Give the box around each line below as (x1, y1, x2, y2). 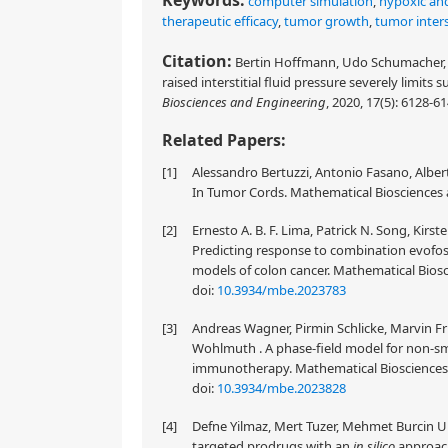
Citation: (162, 50, 232, 72)
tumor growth (284, 12, 369, 30)
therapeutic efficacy (162, 12, 278, 30)
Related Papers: (162, 129, 286, 151)
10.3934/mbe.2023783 (217, 281, 346, 299)
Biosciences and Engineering (162, 93, 326, 111)
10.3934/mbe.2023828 (217, 379, 346, 397)
